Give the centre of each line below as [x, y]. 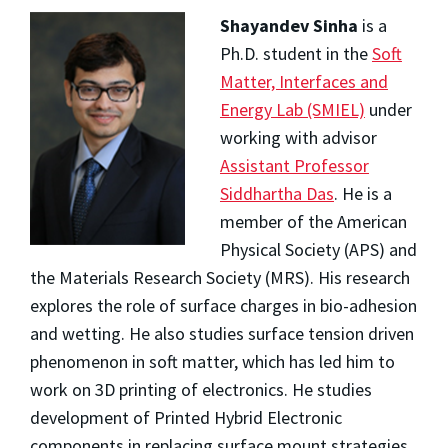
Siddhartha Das [276, 193]
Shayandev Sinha [288, 25]
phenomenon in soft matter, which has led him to [212, 361]
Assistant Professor [294, 165]
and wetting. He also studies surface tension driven [222, 333]
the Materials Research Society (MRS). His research [220, 277]
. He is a [362, 193]
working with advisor [298, 137]
